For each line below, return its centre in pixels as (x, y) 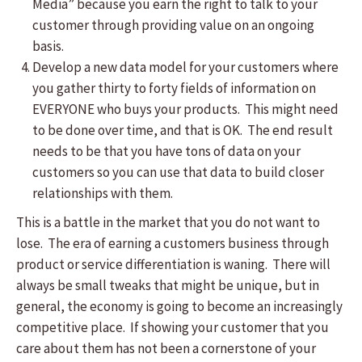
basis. (48, 46)
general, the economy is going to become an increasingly (179, 306)
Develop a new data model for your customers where (185, 67)
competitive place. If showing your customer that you (173, 327)
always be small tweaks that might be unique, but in (168, 285)
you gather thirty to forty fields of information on (174, 88)
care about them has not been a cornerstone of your (166, 348)
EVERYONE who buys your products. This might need (185, 109)
